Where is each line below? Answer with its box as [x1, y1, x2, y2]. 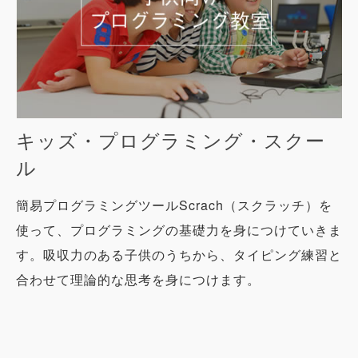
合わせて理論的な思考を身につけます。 [16, 270, 261, 288]
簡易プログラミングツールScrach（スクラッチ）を [16, 196, 332, 214]
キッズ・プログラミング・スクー [16, 125, 325, 153]
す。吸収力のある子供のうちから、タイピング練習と [16, 245, 342, 264]
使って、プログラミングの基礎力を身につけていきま [16, 221, 342, 239]
